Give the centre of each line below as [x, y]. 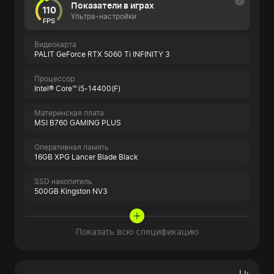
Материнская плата [69, 113]
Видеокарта [55, 45]
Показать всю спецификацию [137, 232]
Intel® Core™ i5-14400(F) [77, 89]
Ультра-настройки [104, 17]
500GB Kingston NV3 [71, 191]
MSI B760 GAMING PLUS [78, 123]
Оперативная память [72, 147]
